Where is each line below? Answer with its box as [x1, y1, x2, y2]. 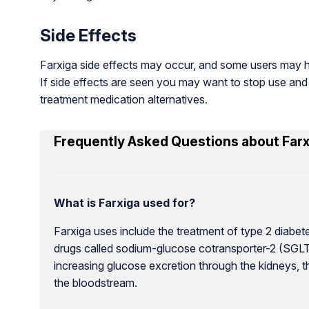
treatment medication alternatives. [39, 92, 208, 106]
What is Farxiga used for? [53, 195, 195, 210]
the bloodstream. [53, 275, 137, 290]
